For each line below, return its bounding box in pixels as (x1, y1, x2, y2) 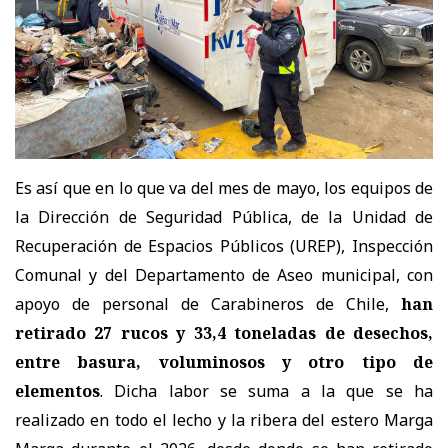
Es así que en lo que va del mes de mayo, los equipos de (15, 177, 433, 200)
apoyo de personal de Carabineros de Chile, (15, 293, 389, 316)
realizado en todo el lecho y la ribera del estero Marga (15, 409, 433, 432)
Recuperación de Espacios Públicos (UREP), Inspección (15, 235, 433, 258)
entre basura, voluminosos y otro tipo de (15, 351, 433, 374)
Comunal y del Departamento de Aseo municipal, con (15, 264, 433, 287)
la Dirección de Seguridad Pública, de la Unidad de (15, 206, 433, 229)
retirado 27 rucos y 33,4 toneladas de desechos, (15, 322, 433, 345)
